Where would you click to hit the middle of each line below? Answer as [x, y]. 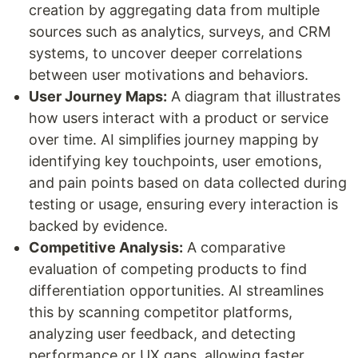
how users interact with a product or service [179, 117]
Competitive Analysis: [106, 247]
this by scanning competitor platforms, [161, 312]
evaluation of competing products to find [168, 268]
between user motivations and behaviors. [169, 74]
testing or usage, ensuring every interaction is [183, 204]
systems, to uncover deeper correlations [165, 53]
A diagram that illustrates [254, 96]
